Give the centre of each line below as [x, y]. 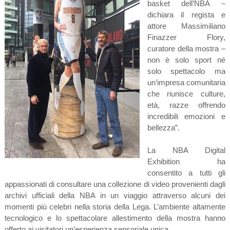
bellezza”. [163, 127]
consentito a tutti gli [186, 172]
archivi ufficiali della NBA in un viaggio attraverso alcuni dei [115, 195]
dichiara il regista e [186, 14]
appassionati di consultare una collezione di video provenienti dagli [115, 184]
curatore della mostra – [186, 48]
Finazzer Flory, [186, 37]
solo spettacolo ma [186, 71]
